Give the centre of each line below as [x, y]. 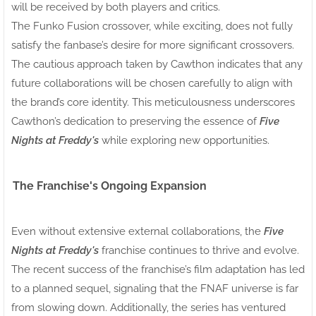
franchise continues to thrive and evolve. [199, 250]
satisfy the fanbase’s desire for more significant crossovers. [153, 45]
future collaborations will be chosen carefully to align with [152, 83]
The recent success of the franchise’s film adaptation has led [158, 269]
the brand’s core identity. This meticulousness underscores [153, 102]
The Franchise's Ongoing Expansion [110, 186]
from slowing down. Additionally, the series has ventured [148, 307]
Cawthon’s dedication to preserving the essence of [135, 121]
